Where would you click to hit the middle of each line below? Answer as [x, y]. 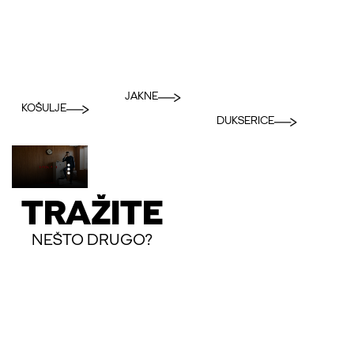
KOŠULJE [44, 108]
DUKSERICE [245, 121]
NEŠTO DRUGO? [92, 241]
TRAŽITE [92, 215]
